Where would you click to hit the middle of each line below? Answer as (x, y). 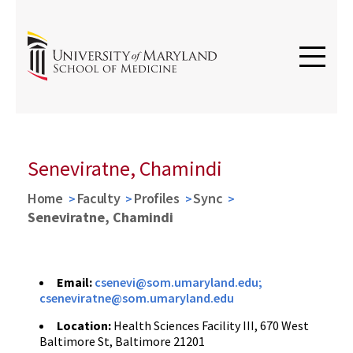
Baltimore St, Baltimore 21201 (122, 341)
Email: (76, 282)
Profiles (157, 198)
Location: (85, 325)
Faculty (98, 198)
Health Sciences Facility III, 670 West (211, 325)
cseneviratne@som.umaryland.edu (137, 298)
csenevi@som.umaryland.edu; (178, 282)
